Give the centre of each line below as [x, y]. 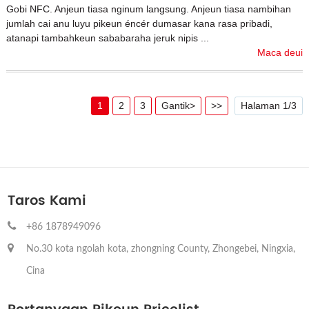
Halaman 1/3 [269, 106]
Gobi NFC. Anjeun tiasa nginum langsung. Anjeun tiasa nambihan [148, 9]
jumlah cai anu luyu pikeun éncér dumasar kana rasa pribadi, [139, 24]
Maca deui [280, 53]
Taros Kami [47, 201]
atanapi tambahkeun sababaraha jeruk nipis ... [107, 38]
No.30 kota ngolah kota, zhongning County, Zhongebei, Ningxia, [160, 249]
